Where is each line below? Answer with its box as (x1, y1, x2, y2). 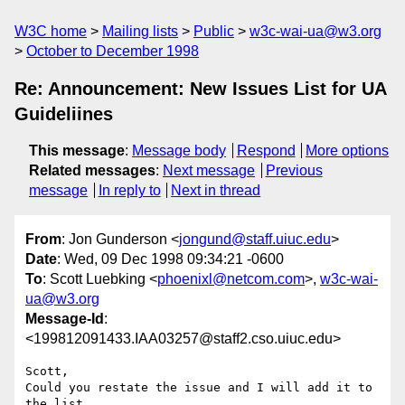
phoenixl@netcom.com (157, 271, 305, 287)
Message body (132, 143, 226, 158)
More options (306, 143, 390, 158)
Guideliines (14, 104, 113, 124)
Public (193, 24, 234, 39)
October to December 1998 (26, 43, 199, 59)
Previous (265, 163, 323, 178)
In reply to (98, 183, 161, 198)
